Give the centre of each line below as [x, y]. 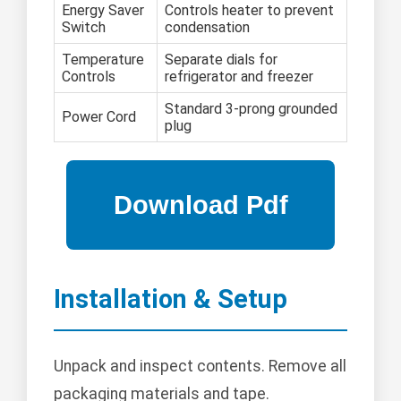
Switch [84, 28]
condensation [207, 28]
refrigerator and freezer [239, 77]
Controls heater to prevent [249, 11]
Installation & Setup [171, 299]
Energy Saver [103, 11]
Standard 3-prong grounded [251, 109]
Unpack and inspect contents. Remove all [200, 367]
